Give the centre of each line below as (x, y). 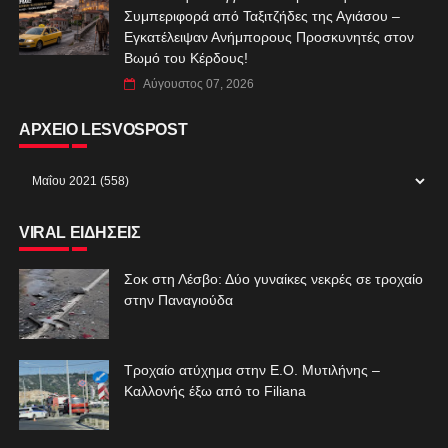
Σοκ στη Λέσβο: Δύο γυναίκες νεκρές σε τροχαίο (273, 278)
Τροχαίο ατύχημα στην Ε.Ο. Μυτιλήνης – (251, 369)
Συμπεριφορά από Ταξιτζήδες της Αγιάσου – (261, 15)
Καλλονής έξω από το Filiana (214, 390)
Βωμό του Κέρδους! (185, 57)
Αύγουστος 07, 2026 (198, 83)
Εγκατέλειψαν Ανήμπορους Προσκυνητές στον (268, 36)
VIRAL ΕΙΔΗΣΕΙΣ (79, 232)
